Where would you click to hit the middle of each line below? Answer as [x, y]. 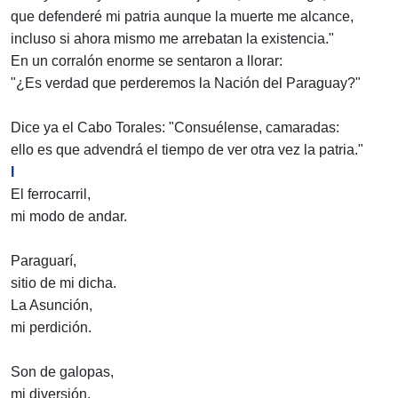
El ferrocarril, [51, 195]
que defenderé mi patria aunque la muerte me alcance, [182, 17]
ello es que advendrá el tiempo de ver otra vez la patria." [187, 150]
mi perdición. [51, 328]
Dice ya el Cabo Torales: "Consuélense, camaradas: [175, 128]
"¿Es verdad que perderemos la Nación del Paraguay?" [186, 84]
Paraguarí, [44, 261]
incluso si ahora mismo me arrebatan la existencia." [172, 39]
